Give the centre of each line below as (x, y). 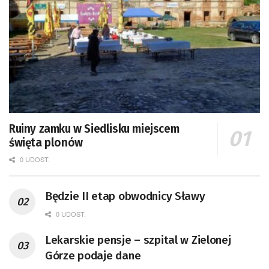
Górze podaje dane (93, 256)
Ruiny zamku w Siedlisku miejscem (94, 129)
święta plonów (46, 143)
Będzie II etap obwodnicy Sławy (125, 196)
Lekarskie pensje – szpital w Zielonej (138, 240)
